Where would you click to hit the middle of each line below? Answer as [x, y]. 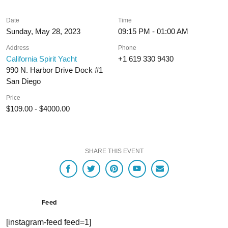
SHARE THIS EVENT [114, 151]
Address [18, 48]
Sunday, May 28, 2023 [43, 31]
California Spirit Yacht [41, 59]
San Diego [23, 81]
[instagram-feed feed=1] [49, 222]
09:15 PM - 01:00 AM [153, 31]
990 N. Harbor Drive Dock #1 [54, 70]
